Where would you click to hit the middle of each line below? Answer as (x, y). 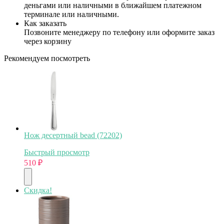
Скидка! (38, 190)
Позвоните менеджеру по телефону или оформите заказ (119, 32)
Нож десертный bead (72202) (73, 135)
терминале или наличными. (71, 14)
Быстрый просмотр (57, 152)
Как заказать (45, 23)
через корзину (48, 41)
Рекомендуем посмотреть (47, 58)
